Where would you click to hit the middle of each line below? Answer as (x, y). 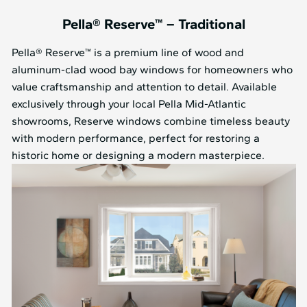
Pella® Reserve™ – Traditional (153, 24)
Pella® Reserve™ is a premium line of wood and (127, 52)
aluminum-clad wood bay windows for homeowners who (152, 69)
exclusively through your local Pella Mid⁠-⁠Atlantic (128, 103)
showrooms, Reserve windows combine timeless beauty (150, 121)
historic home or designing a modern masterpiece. (138, 155)
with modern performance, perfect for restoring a (135, 138)
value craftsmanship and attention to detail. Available (144, 86)
